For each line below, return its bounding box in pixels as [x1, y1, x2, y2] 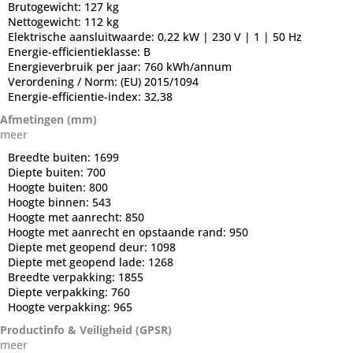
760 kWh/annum [144, 58, 232, 74]
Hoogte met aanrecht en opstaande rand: [8, 224, 229, 240]
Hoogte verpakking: [8, 299, 113, 314]
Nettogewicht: [8, 13, 84, 29]
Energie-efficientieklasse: [8, 43, 143, 59]
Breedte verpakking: [8, 269, 118, 284]
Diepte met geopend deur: [8, 239, 150, 255]
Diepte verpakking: [8, 284, 111, 299]
